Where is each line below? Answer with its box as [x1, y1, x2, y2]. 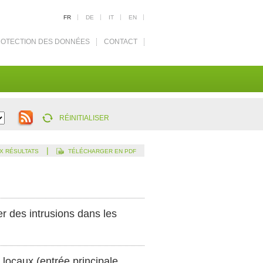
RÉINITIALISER [59, 114, 109, 122]
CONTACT [104, 38, 137, 46]
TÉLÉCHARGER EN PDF [68, 148, 136, 154]
